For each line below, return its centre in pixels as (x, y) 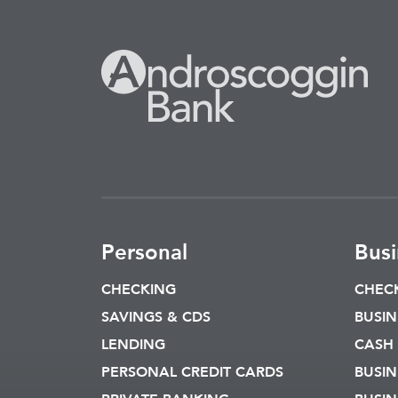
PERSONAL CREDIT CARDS (192, 372)
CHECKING (139, 290)
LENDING (133, 345)
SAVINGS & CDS (156, 317)
